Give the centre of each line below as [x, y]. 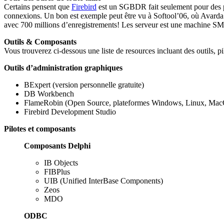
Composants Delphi [57, 145]
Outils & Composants [40, 41]
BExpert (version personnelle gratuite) [84, 84]
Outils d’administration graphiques [63, 67]
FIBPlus [57, 171]
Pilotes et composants [40, 128]
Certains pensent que [38, 6]
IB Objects [61, 162]
